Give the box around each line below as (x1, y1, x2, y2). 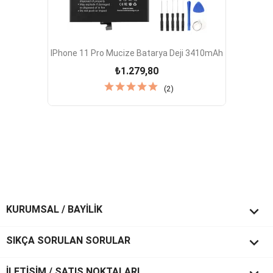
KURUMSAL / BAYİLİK (6, 204, 102, 216)
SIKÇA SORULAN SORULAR (6, 235, 130, 247)
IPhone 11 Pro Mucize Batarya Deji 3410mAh (50, 48, 223, 58)
